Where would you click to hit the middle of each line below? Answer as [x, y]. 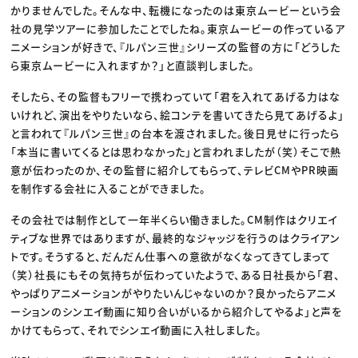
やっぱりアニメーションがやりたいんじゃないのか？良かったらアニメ [174, 293]
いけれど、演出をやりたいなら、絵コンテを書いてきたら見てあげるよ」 [178, 115]
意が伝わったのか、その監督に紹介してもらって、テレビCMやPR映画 [175, 170]
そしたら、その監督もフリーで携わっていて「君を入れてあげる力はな [176, 97]
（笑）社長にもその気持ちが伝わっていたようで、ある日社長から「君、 [176, 275]
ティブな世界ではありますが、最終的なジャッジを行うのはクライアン [176, 238]
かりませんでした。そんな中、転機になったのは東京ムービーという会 [176, 10]
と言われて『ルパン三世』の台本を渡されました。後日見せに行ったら [175, 133]
